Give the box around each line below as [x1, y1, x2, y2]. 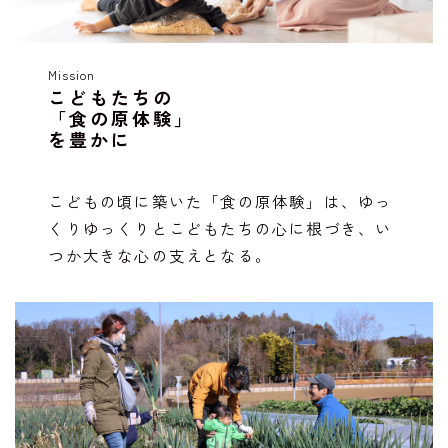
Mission [48, 65, 95, 83]
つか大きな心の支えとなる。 [48, 243, 273, 266]
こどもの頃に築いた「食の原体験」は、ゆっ [48, 189, 393, 212]
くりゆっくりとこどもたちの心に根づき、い [48, 216, 393, 239]
